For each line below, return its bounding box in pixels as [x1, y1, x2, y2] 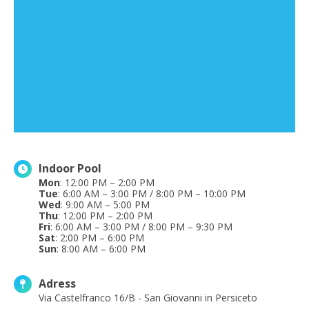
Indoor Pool [39, 161, 101, 177]
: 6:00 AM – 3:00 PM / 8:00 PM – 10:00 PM [58, 187, 246, 201]
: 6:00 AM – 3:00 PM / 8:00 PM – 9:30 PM [50, 220, 232, 234]
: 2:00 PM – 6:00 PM [55, 231, 144, 245]
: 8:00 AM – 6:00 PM [57, 242, 146, 256]
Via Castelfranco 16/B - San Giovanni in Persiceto [39, 291, 257, 305]
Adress [39, 276, 76, 292]
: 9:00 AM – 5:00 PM [61, 198, 150, 212]
